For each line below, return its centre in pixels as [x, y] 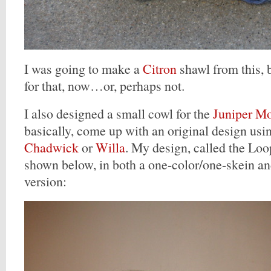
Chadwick [51, 147]
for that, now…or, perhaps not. [104, 86]
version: [45, 181]
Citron [160, 69]
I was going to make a [83, 69]
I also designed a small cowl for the [119, 113]
